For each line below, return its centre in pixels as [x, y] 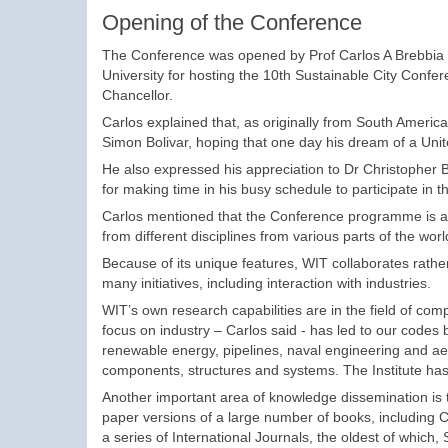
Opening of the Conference [232, 23]
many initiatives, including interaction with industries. [266, 283]
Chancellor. [137, 95]
